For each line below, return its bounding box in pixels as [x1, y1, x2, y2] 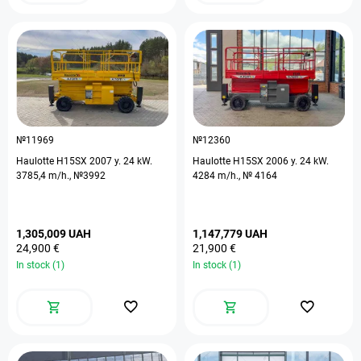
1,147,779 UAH [193, 227, 268, 240]
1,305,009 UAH [16, 227, 91, 240]
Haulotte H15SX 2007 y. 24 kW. [16, 156, 89, 167]
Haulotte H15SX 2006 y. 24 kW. [193, 156, 329, 167]
